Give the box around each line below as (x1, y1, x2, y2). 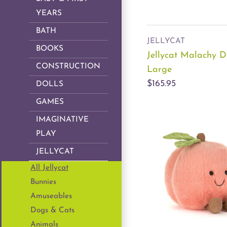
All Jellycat (30, 164, 68, 172)
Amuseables (30, 193, 72, 201)
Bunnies (30, 178, 56, 186)
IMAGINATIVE (36, 116, 89, 124)
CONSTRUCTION (36, 63, 100, 71)
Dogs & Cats (30, 207, 74, 215)
